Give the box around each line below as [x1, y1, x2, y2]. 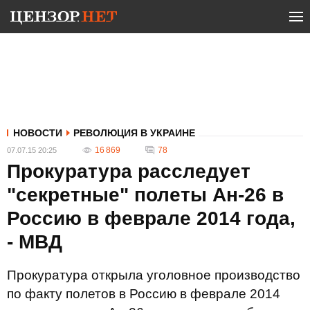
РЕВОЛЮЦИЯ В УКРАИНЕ [73, 127, 195, 138]
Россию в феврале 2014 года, [7, 208, 295, 229]
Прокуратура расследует [7, 161, 250, 182]
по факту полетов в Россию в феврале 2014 [7, 286, 280, 301]
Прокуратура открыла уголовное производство [7, 268, 300, 282]
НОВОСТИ [13, 127, 62, 138]
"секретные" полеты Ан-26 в [7, 184, 284, 206]
